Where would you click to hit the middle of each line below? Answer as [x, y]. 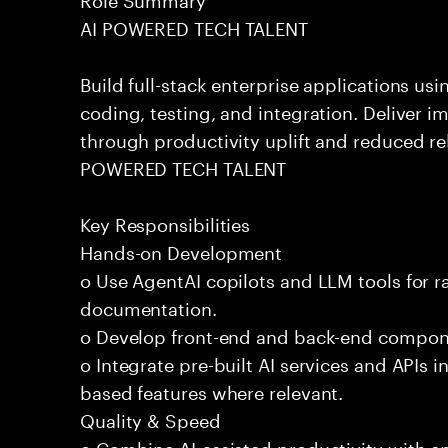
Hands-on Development [181, 250]
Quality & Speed [150, 418]
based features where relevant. [212, 390]
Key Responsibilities [165, 222]
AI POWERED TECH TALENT [194, 26]
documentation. [148, 306]
